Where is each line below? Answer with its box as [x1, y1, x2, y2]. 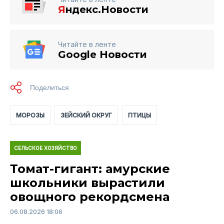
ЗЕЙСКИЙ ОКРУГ [60, 111, 112, 119]
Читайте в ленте [58, 39, 116, 48]
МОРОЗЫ [16, 111, 44, 119]
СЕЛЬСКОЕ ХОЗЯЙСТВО [14, 144, 77, 151]
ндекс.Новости [65, 3, 148, 15]
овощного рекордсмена [10, 189, 169, 204]
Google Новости [58, 48, 147, 60]
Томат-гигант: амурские [10, 161, 170, 176]
